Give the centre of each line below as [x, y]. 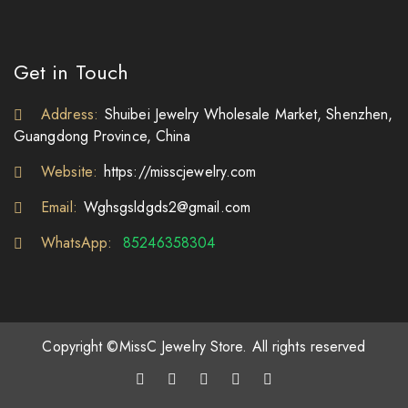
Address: [70, 114]
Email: [59, 207]
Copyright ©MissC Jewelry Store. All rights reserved [204, 346]
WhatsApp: [77, 242]
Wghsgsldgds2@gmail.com [167, 207]
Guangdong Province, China [102, 136]
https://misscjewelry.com [180, 171]
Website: [69, 171]
